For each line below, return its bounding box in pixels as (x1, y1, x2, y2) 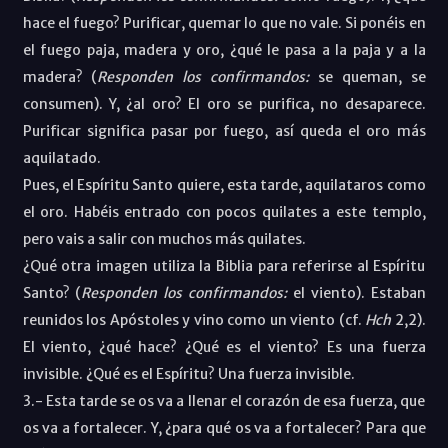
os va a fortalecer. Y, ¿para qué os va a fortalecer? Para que (22, 418, 426, 437)
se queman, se (317, 67, 426, 86)
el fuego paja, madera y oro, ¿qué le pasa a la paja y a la (22, 40, 426, 59)
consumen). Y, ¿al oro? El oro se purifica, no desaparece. (22, 94, 426, 113)
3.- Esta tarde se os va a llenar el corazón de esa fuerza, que (22, 391, 426, 410)
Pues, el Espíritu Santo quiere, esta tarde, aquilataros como (22, 175, 426, 194)
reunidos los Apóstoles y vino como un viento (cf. (22, 310, 365, 329)
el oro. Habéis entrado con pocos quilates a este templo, (22, 202, 426, 221)
